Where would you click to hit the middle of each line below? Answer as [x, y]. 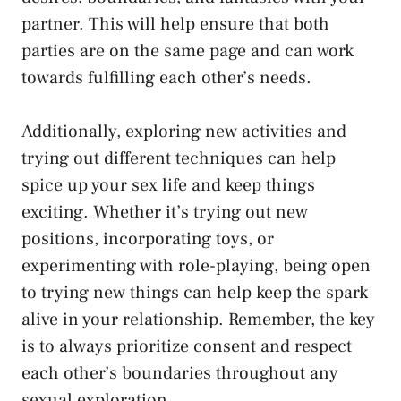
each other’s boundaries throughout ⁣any [180, 374]
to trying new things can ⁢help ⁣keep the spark [195, 293]
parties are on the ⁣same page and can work [188, 51]
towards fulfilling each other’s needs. [166, 78]
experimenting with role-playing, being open [196, 266]
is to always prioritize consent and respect [187, 347]
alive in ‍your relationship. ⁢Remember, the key [198, 320]
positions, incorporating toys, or [148, 239]
